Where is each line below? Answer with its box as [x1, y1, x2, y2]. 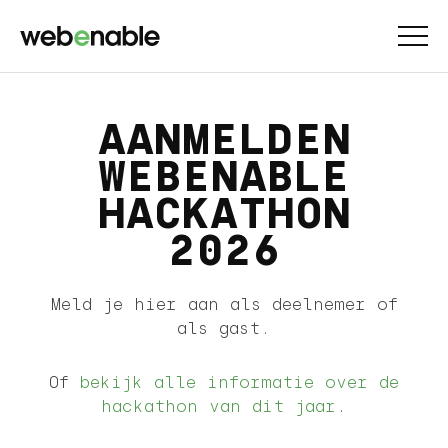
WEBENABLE [98, 152, 350, 201]
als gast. [177, 319, 271, 338]
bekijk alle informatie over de [80, 373, 399, 392]
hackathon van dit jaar [101, 397, 336, 416]
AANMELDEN [97, 115, 351, 164]
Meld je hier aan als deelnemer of [50, 295, 398, 314]
